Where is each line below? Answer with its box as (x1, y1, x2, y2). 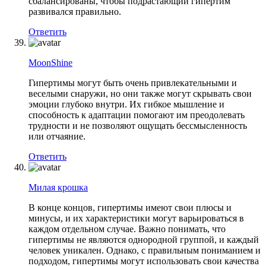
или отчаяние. (28, 131, 85, 141)
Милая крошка (28, 182, 88, 192)
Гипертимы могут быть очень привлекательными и (28, 77, 237, 88)
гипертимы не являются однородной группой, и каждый (28, 234, 259, 245)
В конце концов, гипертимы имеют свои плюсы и (28, 202, 232, 213)
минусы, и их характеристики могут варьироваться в (28, 213, 244, 223)
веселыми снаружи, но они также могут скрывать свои (28, 88, 252, 99)
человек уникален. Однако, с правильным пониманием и (28, 245, 261, 255)
